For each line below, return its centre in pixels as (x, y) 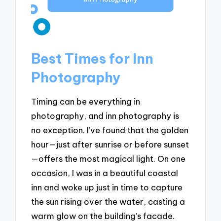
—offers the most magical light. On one (109, 159)
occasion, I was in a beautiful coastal (105, 173)
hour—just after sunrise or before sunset (110, 145)
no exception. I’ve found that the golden (110, 130)
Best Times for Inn (92, 58)
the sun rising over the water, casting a (108, 202)
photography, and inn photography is (105, 116)
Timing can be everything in (86, 102)
